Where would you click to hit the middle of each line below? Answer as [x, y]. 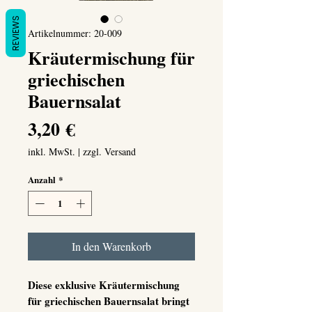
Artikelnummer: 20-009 [75, 33]
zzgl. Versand [109, 152]
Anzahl [42, 180]
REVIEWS [16, 33]
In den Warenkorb [111, 246]
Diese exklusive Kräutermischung [104, 284]
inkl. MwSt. [52, 152]
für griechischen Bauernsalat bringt [109, 301]
